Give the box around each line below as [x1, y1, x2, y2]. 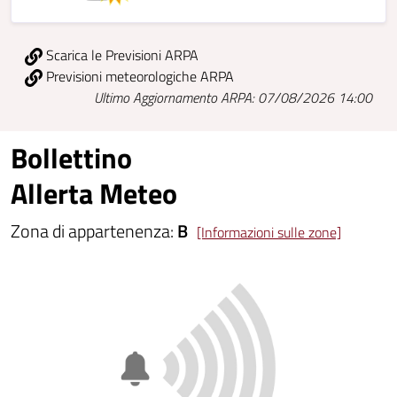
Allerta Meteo [11, 172, 177, 215]
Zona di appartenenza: [11, 217, 177, 245]
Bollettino [11, 136, 132, 180]
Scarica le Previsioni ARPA [43, 44, 198, 66]
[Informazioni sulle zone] [197, 222, 341, 244]
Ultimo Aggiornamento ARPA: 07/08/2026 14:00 [94, 87, 372, 109]
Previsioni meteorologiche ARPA [43, 66, 234, 88]
